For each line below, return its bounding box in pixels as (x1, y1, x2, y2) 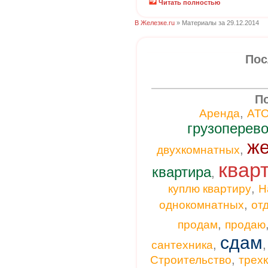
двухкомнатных (156, 144, 240, 156)
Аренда (199, 107, 240, 120)
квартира (151, 164, 211, 180)
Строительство (150, 254, 232, 266)
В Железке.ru (135, 19, 175, 26)
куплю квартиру (168, 182, 251, 195)
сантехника (151, 239, 213, 251)
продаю (225, 218, 266, 231)
